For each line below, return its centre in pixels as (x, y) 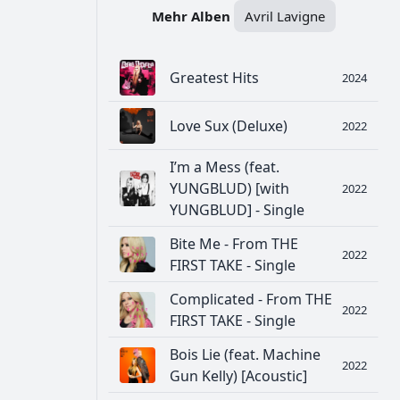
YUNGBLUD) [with (229, 189)
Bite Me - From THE (234, 244)
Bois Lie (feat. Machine (245, 355)
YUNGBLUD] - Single (237, 210)
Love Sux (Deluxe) (229, 126)
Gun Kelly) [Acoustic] (238, 376)
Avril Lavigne (284, 16)
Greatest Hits (214, 78)
